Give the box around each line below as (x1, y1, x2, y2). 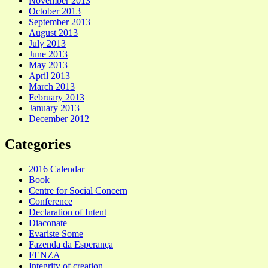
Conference (29, 196, 72, 207)
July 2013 (29, 38, 66, 48)
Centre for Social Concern (29, 185, 127, 196)
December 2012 (29, 113, 89, 124)
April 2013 (29, 70, 70, 81)
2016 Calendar (29, 164, 84, 175)
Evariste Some (29, 229, 83, 239)
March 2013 (29, 81, 75, 92)
